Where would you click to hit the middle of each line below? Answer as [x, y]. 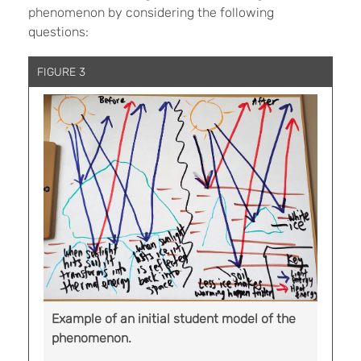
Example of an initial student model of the [174, 318]
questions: [60, 32]
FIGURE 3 [61, 73]
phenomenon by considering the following [151, 13]
